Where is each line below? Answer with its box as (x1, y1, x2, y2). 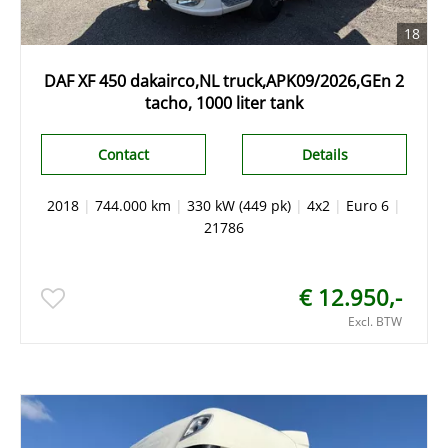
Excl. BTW (348, 313, 402, 330)
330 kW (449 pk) (187, 196, 291, 215)
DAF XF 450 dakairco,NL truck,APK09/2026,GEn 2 (44, 70, 404, 92)
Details (301, 145, 348, 164)
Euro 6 (346, 196, 389, 215)
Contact (97, 145, 149, 164)
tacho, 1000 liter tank (145, 92, 303, 114)
